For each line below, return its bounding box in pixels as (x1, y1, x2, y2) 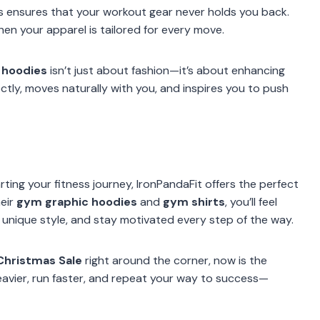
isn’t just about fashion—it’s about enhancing (47, 62, 285, 78)
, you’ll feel (225, 194, 277, 209)
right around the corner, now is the (82, 252, 267, 268)
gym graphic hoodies (16, 194, 137, 209)
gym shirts (163, 194, 225, 209)
